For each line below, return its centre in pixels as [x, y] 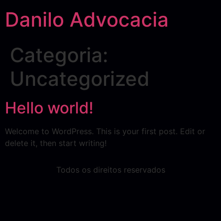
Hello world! [49, 108]
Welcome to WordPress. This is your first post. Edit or [105, 131]
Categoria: [59, 55]
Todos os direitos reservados [110, 170]
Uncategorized [80, 79]
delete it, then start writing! [56, 143]
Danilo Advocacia [87, 19]
